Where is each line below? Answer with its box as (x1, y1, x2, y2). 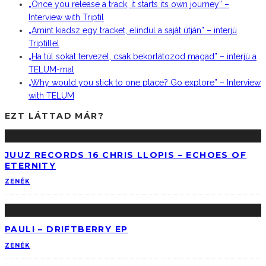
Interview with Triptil (28, 12, 104, 23)
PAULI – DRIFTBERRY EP (5, 223, 128, 235)
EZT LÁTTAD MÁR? (5, 110, 104, 122)
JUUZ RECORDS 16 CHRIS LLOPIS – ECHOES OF (5, 149, 246, 160)
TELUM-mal (28, 65, 74, 75)
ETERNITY (5, 160, 56, 171)
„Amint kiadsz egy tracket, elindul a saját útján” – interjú (28, 26, 237, 36)
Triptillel (28, 39, 59, 49)
